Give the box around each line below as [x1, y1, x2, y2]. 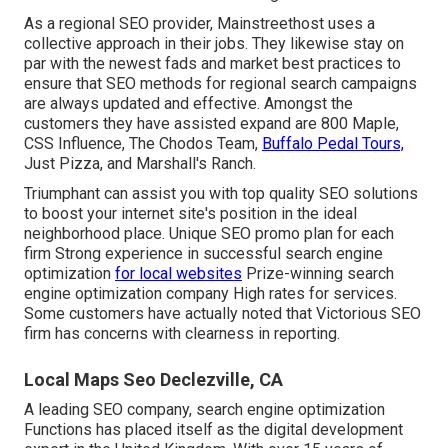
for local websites [115, 263, 242, 283]
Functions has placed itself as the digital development [24, 419, 403, 439]
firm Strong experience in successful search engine [24, 243, 383, 263]
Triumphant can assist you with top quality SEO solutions [24, 183, 418, 203]
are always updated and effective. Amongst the [24, 93, 353, 113]
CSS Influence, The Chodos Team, [24, 133, 262, 153]
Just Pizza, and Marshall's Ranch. [24, 153, 256, 173]
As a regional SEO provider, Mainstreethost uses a [24, 13, 375, 33]
